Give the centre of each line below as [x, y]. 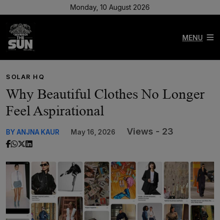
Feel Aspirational [55, 110]
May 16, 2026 [93, 132]
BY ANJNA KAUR [33, 132]
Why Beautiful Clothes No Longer [105, 94]
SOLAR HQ [25, 77]
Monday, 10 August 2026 [110, 7]
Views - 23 [150, 131]
